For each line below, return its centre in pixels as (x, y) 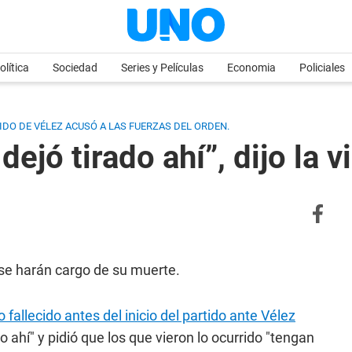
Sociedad (75, 68)
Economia (251, 68)
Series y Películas (162, 68)
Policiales (322, 68)
